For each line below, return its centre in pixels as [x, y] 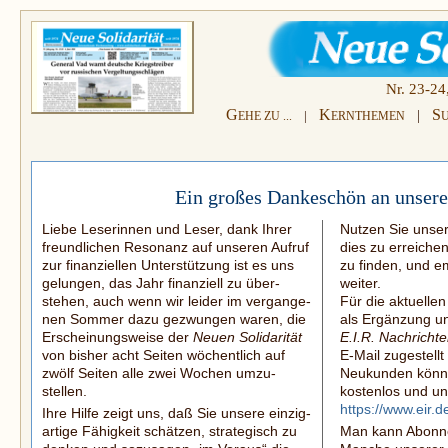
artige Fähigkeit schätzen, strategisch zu [169, 431]
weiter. [360, 283]
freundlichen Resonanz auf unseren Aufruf [175, 247]
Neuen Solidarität [247, 337]
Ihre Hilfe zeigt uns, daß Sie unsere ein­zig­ [176, 413]
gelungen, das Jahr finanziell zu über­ [161, 283]
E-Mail [360, 355]
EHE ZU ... [265, 115]
